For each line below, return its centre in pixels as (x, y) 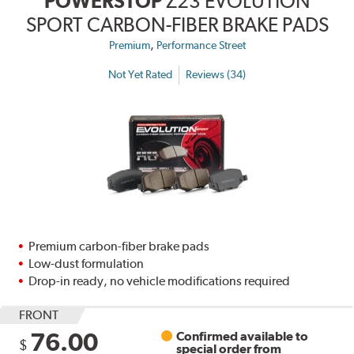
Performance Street (201, 45)
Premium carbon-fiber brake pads (119, 246)
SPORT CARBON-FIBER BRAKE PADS (177, 24)
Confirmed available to (243, 336)
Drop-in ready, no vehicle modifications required (160, 281)
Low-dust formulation (87, 263)
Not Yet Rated (140, 75)
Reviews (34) (216, 75)
